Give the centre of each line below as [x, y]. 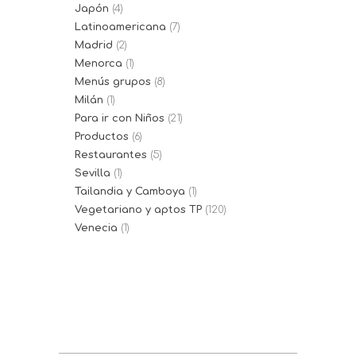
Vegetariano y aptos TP [138, 210]
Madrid [94, 45]
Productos [102, 137]
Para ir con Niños [120, 118]
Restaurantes [111, 155]
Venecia [96, 228]
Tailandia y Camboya [130, 192]
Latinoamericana [120, 27]
